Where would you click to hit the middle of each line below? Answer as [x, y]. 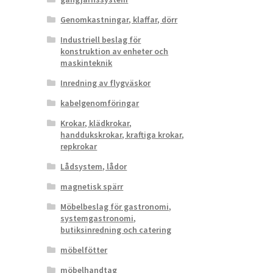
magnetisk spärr [92, 187]
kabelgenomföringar [100, 103]
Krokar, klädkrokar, [96, 123]
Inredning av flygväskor [106, 83]
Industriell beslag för [101, 40]
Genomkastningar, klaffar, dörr [119, 20]
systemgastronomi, [98, 218]
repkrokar [79, 147]
